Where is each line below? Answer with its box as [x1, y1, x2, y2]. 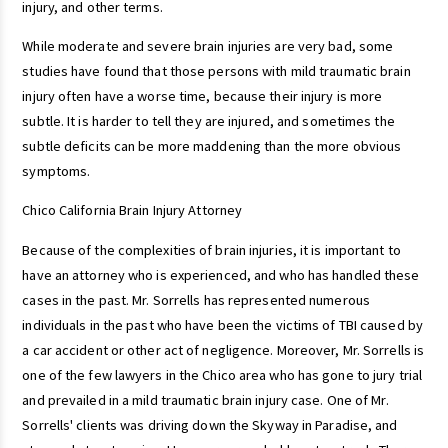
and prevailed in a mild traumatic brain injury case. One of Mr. [22, 390, 389, 409]
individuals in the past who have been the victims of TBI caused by [22, 315, 423, 334]
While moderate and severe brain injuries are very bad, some [22, 37, 394, 56]
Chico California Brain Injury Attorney [22, 201, 243, 220]
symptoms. [22, 162, 91, 181]
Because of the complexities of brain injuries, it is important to [22, 240, 401, 259]
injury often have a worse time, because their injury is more [22, 87, 383, 106]
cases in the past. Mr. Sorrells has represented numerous [22, 290, 370, 309]
